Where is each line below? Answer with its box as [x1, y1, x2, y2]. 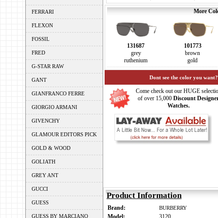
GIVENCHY [32, 118, 60, 124]
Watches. [167, 102, 190, 109]
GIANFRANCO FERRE [32, 91, 85, 96]
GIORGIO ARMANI [32, 104, 77, 110]
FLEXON [32, 22, 53, 28]
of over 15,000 [138, 95, 173, 102]
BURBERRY [159, 205, 187, 211]
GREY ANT [32, 172, 58, 178]
